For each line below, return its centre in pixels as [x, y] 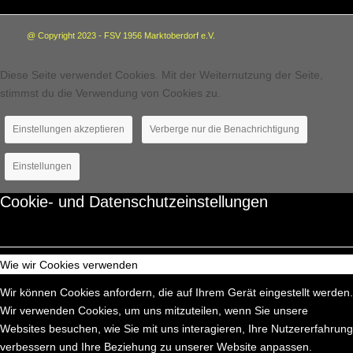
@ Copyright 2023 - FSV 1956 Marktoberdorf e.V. [121, 35]
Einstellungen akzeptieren [69, 130]
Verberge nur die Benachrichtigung [225, 130]
